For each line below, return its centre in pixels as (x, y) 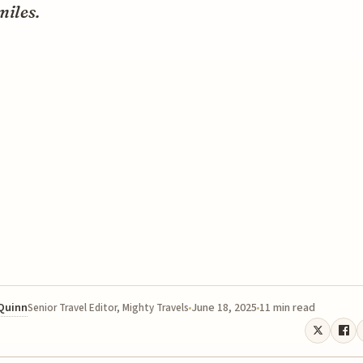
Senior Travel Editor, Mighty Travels (108, 307)
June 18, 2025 (224, 307)
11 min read (287, 307)
